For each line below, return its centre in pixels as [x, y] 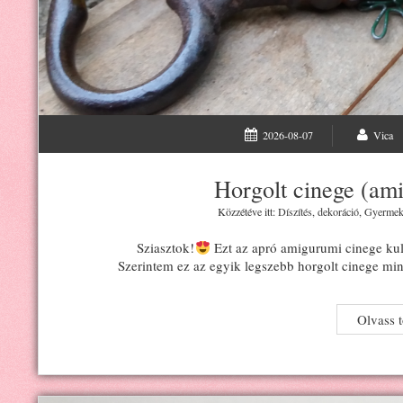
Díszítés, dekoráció [318, 211]
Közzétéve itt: [248, 211]
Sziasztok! [166, 248]
